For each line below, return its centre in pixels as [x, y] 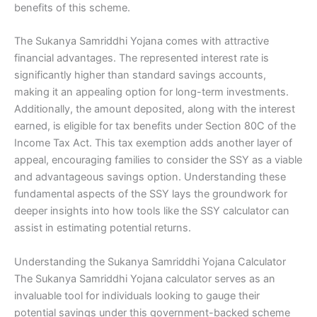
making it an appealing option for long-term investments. [151, 92]
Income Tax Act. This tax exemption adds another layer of [153, 143]
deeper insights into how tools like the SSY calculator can [152, 211]
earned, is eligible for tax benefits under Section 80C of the [155, 126]
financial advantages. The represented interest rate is [142, 58]
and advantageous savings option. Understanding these [150, 177]
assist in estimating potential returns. [103, 228]
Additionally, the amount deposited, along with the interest [155, 109]
